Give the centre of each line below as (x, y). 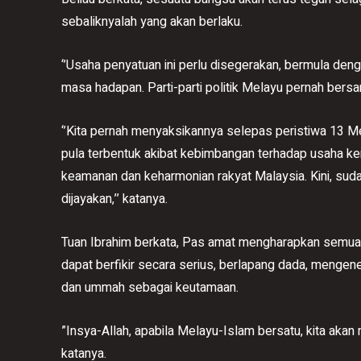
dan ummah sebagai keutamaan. (150, 288)
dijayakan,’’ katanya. (114, 199)
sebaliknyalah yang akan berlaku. (152, 22)
